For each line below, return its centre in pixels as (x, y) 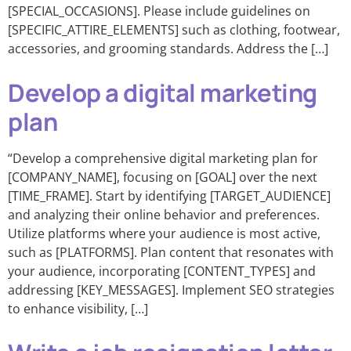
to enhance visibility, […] (78, 309)
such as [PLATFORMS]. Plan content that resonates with (171, 252)
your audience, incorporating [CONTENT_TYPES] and (162, 271)
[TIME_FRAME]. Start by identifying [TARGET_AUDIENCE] (169, 196)
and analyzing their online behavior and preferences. (164, 215)
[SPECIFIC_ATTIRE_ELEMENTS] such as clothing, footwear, (174, 30)
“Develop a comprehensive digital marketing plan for (163, 158)
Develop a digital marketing (163, 92)
